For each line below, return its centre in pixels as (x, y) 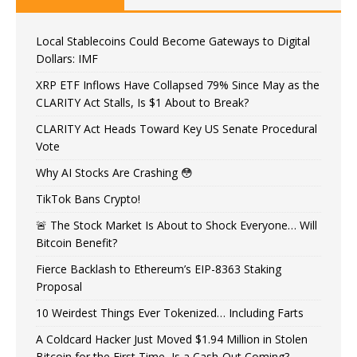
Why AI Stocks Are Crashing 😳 (114, 173)
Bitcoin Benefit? (76, 243)
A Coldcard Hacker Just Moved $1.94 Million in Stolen (172, 339)
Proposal (59, 286)
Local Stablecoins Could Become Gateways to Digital (173, 41)
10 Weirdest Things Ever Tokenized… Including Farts (170, 313)
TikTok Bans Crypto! (88, 199)
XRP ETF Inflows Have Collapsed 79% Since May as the (178, 85)
